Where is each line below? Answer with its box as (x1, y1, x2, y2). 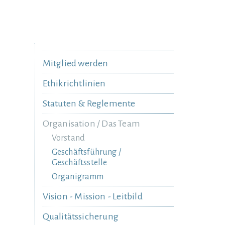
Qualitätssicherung (42, 211, 119, 221)
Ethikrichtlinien (42, 78, 106, 88)
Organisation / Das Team (42, 119, 141, 129)
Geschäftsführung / (51, 148, 122, 157)
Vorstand (51, 134, 85, 143)
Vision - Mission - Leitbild (42, 191, 143, 201)
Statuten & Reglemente (42, 98, 136, 108)
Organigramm (51, 172, 104, 181)
